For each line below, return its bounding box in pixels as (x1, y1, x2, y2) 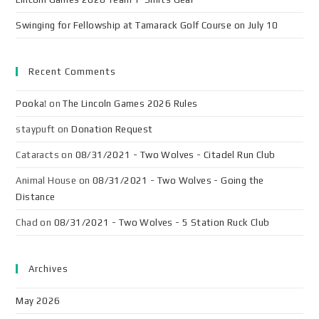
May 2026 (16, 296, 61, 306)
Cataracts (16, 150, 60, 160)
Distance (16, 192, 56, 202)
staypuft (16, 124, 56, 135)
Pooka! (16, 98, 47, 109)
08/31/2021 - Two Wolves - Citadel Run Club (75, 150, 276, 160)
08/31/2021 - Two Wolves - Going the (92, 175, 264, 186)
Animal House (16, 175, 77, 186)
